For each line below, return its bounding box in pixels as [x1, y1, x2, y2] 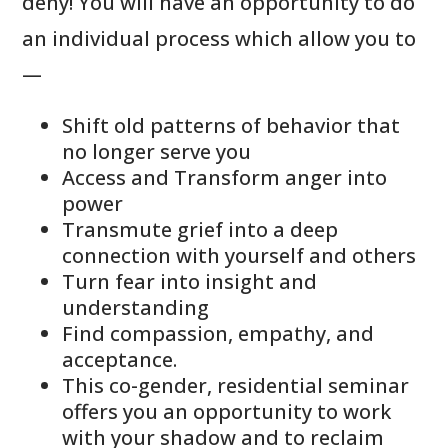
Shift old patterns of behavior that [62, 111, 401, 139]
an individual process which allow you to [22, 24, 417, 52]
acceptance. [62, 345, 178, 373]
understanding [62, 293, 210, 321]
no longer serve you [62, 137, 252, 165]
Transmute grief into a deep [62, 215, 339, 243]
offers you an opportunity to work [62, 397, 392, 425]
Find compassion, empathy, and [62, 319, 375, 347]
